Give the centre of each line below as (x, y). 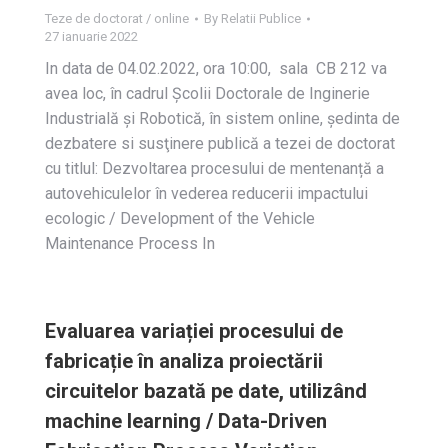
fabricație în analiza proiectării (184, 361)
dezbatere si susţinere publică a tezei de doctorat (220, 143)
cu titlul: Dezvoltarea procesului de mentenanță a (214, 168)
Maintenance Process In (130, 243)
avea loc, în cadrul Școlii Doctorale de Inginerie (207, 93)
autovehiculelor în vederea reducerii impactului (206, 193)
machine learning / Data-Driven (186, 421)
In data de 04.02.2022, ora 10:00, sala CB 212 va (216, 68)
